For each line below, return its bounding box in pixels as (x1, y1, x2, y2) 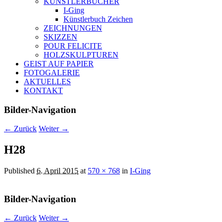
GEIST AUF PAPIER (24, 59, 94, 68)
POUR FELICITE (44, 41, 102, 50)
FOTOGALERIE (24, 68, 80, 77)
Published (4, 166, 37, 175)
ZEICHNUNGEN (44, 23, 102, 32)
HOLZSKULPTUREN (44, 50, 118, 59)
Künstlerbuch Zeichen (63, 14, 133, 23)
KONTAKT (24, 86, 63, 95)
